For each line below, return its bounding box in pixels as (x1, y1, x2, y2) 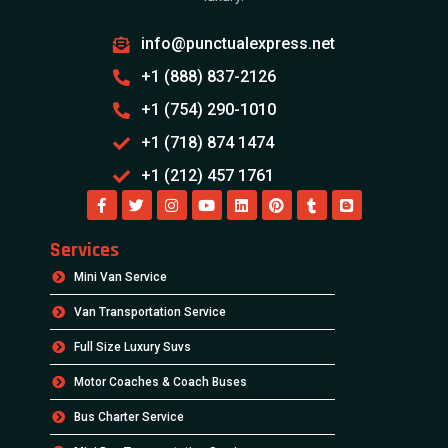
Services (50, 237, 119, 264)
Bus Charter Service (74, 410, 185, 425)
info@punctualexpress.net (140, 34, 335, 54)
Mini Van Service (74, 270, 168, 285)
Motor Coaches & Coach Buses (74, 375, 248, 390)
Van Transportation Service (74, 305, 227, 320)
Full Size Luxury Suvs (74, 340, 192, 355)
